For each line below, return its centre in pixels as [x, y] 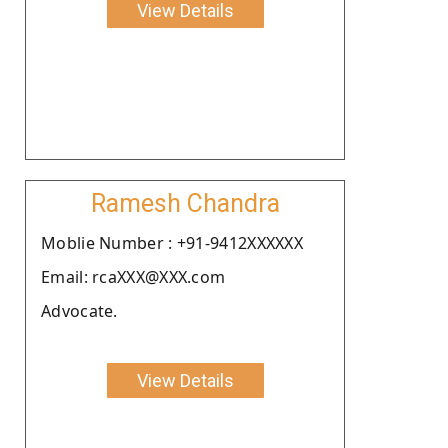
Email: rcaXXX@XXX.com [133, 276]
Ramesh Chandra [185, 203]
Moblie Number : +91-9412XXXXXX [172, 242]
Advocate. [79, 310]
